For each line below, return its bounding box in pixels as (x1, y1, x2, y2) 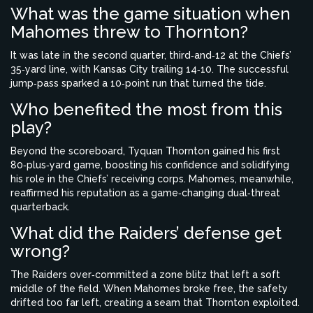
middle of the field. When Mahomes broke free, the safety (10, 283, 288, 295)
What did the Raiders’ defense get (10, 223, 282, 244)
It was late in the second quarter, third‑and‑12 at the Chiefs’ (10, 50, 291, 61)
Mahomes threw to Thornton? (10, 22, 248, 43)
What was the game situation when (10, 3, 291, 24)
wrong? (10, 241, 70, 262)
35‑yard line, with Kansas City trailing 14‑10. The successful (10, 64, 289, 75)
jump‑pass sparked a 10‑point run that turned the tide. (10, 78, 266, 89)
